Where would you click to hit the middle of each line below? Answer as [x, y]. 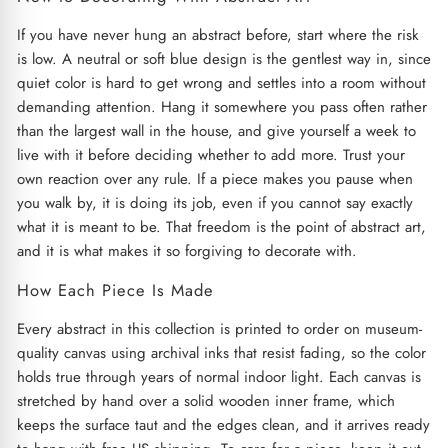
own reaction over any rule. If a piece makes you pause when [214, 178]
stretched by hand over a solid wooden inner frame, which [205, 400]
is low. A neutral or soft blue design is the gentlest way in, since [223, 58]
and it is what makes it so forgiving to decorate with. [186, 250]
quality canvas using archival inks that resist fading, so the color [221, 352]
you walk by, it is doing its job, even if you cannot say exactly [214, 202]
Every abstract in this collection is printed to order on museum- [219, 328]
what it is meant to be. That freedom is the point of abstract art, [221, 226]
